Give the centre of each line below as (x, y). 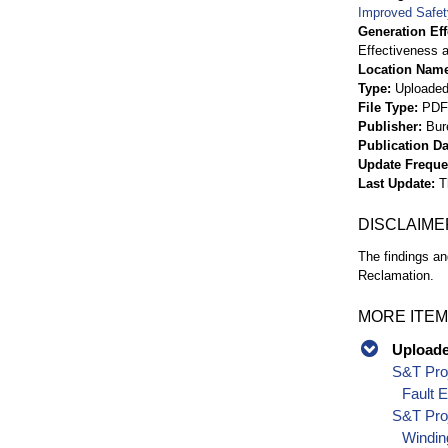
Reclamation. (396, 275)
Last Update (394, 183)
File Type (386, 107)
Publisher (388, 126)
